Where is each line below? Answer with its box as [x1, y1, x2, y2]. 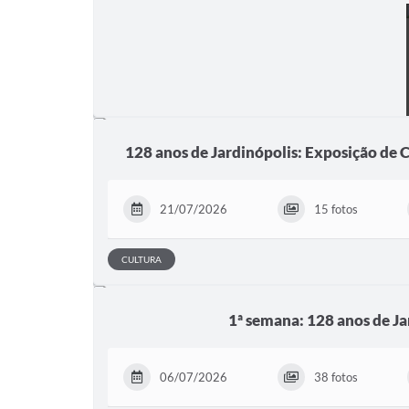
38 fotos [313, 369, 358, 384]
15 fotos [313, 201, 358, 216]
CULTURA [121, 253, 162, 265]
